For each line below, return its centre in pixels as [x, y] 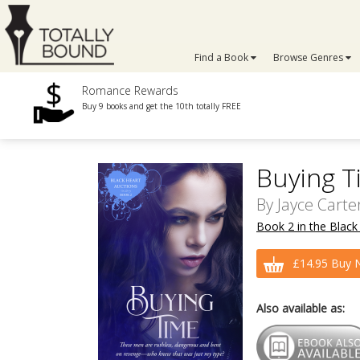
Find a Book [223, 57]
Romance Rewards [131, 90]
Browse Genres [309, 57]
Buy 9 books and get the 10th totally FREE [162, 106]
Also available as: [301, 308]
